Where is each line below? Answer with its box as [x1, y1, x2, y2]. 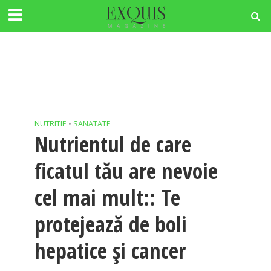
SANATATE [73, 119, 111, 129]
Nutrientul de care [34, 129, 191, 159]
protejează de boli [34, 209, 187, 239]
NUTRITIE [34, 119, 67, 129]
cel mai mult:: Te [34, 183, 180, 212]
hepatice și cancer [34, 236, 186, 266]
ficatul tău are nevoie [34, 156, 218, 186]
